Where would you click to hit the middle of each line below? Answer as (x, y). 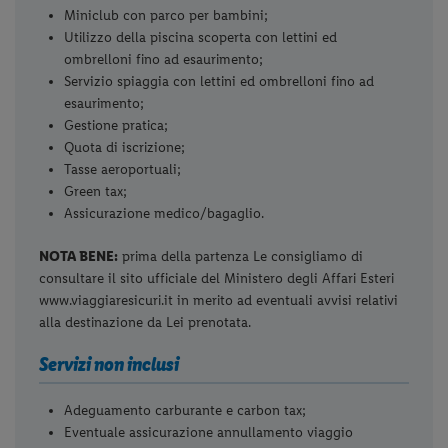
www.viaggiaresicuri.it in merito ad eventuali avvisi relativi (219, 301)
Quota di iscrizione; (125, 148)
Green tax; (96, 192)
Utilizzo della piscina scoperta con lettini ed (201, 38)
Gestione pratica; (116, 126)
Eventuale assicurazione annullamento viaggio (209, 432)
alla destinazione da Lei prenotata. (145, 323)
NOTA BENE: (79, 257)
